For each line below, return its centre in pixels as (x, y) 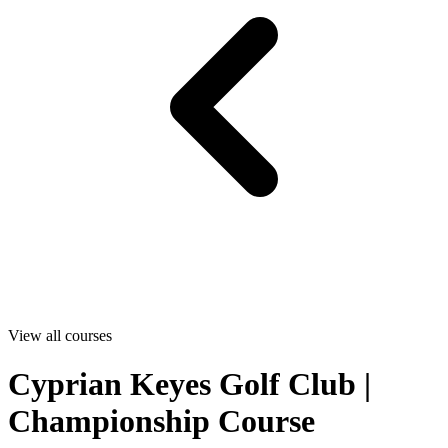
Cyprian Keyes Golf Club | (189, 384)
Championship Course (161, 421)
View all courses (60, 335)
